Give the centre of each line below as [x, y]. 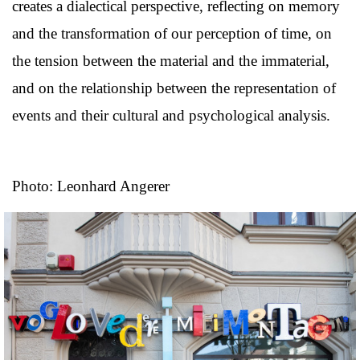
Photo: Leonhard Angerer [91, 186]
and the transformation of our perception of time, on [172, 33]
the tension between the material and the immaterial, [171, 60]
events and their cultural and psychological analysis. [171, 115]
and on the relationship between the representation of [174, 88]
